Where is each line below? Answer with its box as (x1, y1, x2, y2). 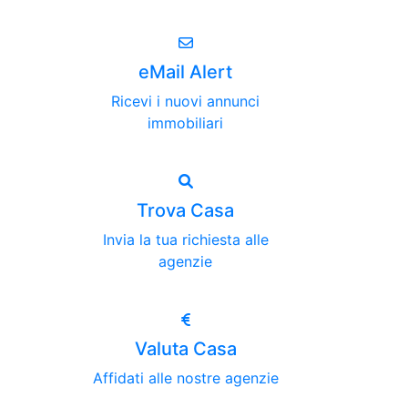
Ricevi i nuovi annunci (111, 92, 260, 110)
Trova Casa (137, 199, 234, 221)
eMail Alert (138, 61, 232, 83)
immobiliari (148, 114, 223, 132)
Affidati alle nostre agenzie (92, 369, 279, 387)
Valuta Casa (134, 338, 237, 360)
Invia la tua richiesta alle (102, 230, 269, 249)
